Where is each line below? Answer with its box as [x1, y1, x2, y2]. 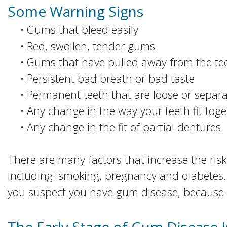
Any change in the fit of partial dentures [27, 120, 221, 134]
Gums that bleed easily [27, 22, 138, 37]
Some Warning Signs [8, 2, 143, 21]
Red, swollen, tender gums [27, 39, 155, 53]
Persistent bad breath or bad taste [27, 71, 195, 86]
